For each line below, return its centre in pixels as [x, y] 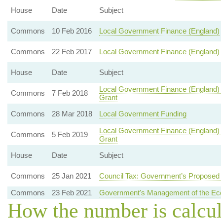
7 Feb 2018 [70, 93]
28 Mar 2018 [72, 114]
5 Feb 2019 [70, 134]
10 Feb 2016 [72, 31]
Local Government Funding [143, 114]
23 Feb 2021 [72, 193]
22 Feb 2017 [72, 52]
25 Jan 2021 [71, 176]
